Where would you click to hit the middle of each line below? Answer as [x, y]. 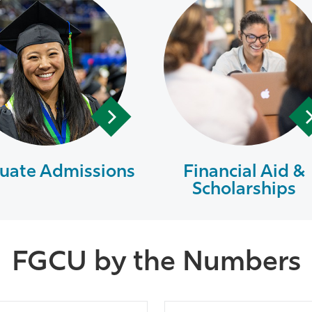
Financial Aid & [244, 172]
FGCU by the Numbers [156, 263]
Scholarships [244, 190]
